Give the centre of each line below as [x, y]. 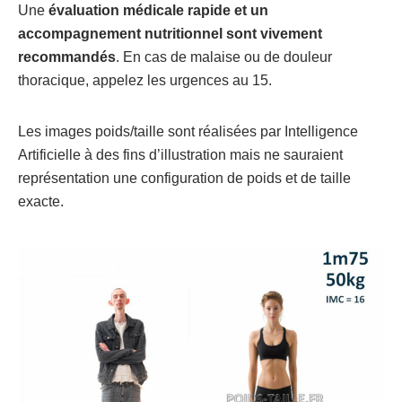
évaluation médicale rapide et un [158, 10]
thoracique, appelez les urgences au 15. [147, 80]
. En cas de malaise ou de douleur [224, 57]
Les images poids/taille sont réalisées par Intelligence [188, 131]
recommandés [67, 57]
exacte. [41, 201]
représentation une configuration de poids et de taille [184, 178]
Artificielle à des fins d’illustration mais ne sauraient [180, 155]
